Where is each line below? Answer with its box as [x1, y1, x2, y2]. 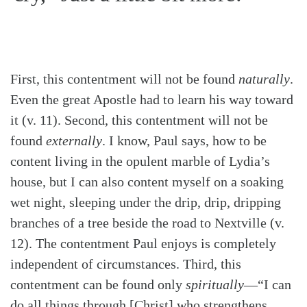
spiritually [182, 276, 244, 292]
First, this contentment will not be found [10, 71, 238, 86]
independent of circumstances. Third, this [10, 256, 241, 271]
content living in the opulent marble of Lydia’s [10, 153, 270, 169]
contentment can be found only [10, 276, 182, 292]
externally [46, 132, 102, 148]
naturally [238, 71, 290, 86]
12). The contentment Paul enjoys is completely [10, 235, 276, 251]
